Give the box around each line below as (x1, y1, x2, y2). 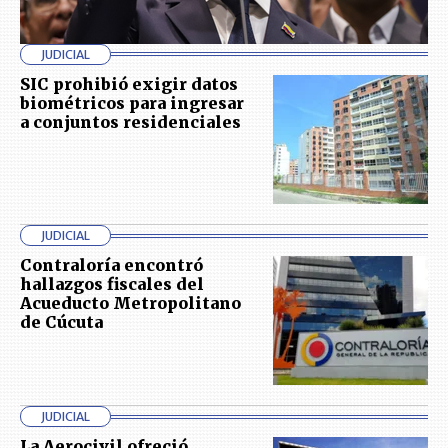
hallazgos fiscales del (20, 274, 204, 295)
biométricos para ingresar (20, 92, 244, 113)
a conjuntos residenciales (20, 111, 241, 132)
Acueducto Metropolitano (20, 293, 241, 314)
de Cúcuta (20, 312, 103, 333)
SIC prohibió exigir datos (20, 73, 238, 94)
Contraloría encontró (20, 255, 203, 276)
